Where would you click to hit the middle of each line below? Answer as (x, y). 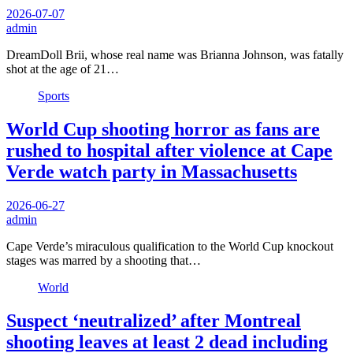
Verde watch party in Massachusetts (152, 171)
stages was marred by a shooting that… (104, 260)
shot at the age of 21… (63, 69)
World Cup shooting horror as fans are (163, 129)
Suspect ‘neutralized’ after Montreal (154, 320)
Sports (54, 95)
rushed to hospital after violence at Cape (169, 150)
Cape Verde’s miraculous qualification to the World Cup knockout (170, 246)
